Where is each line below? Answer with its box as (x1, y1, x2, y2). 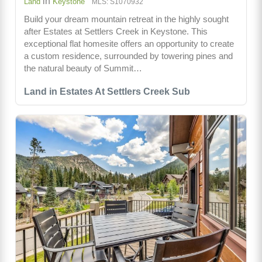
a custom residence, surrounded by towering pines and (24, 50, 233, 61)
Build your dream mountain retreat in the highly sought (24, 13, 229, 24)
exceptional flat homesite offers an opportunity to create (24, 38, 234, 49)
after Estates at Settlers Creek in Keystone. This (24, 26, 208, 36)
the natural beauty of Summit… (24, 63, 142, 73)
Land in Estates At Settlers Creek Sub (24, 86, 190, 96)
